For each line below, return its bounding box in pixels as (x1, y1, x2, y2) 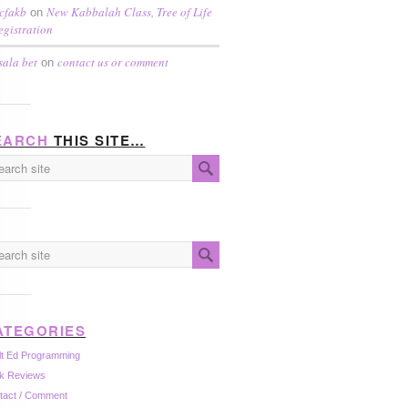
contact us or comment (57, 54, 168, 70)
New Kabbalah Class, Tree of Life (46, 4, 212, 20)
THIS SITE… (48, 130, 146, 150)
